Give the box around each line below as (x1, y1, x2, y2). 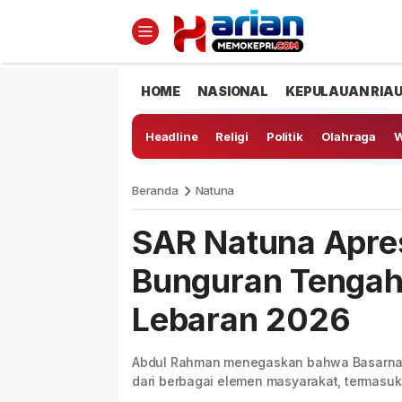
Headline (145, 129, 198, 144)
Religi (215, 129, 249, 144)
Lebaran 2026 (132, 300, 351, 339)
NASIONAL (197, 83, 268, 99)
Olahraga (320, 129, 376, 144)
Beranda (132, 183, 179, 197)
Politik (267, 129, 303, 144)
